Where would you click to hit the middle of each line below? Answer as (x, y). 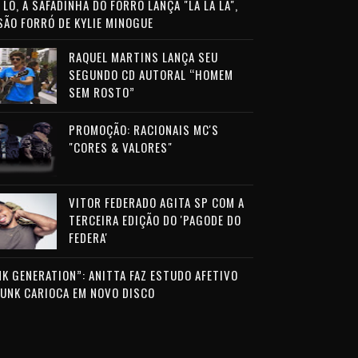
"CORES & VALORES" (120, 147)
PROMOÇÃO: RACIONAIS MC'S (143, 129)
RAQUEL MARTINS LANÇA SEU (143, 57)
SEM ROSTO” (101, 92)
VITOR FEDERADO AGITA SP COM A (156, 202)
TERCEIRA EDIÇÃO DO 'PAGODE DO (155, 220)
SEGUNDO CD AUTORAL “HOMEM (151, 74)
